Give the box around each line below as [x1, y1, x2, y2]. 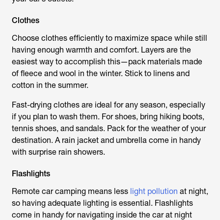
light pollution [130, 187, 178, 196]
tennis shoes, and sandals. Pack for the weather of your [12, 124, 206, 133]
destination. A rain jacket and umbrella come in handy [12, 136, 201, 145]
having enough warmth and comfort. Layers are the [12, 45, 191, 55]
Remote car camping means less [12, 187, 130, 196]
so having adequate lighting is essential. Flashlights [12, 198, 193, 208]
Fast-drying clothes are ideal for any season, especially [12, 100, 205, 110]
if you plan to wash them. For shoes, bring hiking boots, [12, 112, 204, 121]
